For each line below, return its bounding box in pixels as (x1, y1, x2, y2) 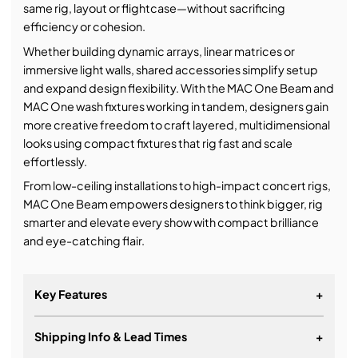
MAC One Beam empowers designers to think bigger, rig (22, 196, 323, 211)
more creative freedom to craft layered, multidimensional (22, 117, 330, 132)
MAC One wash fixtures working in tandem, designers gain (22, 98, 328, 113)
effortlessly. (22, 153, 87, 169)
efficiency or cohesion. (22, 19, 145, 34)
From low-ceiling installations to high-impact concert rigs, (22, 177, 331, 193)
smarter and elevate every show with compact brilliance (22, 214, 319, 229)
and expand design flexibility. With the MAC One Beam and (22, 80, 334, 95)
